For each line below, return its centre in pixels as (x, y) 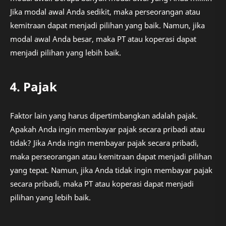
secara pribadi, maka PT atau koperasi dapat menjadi (102, 183)
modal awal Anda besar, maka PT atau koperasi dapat (103, 39)
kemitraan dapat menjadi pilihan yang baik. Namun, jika (107, 25)
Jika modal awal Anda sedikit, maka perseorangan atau (105, 12)
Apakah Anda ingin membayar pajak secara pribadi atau (107, 129)
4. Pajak (34, 87)
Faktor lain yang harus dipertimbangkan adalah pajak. (104, 115)
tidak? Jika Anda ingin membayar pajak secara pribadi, (104, 143)
